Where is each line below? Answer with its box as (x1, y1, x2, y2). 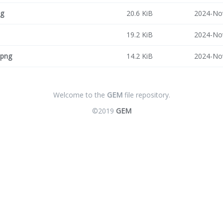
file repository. (122, 90, 170, 100)
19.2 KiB (126, 30, 153, 39)
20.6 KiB (126, 8, 153, 18)
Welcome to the (53, 90, 107, 100)
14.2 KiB (126, 51, 153, 61)
